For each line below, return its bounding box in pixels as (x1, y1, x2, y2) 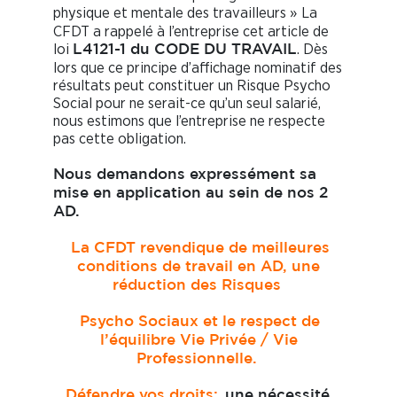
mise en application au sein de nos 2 (53, 187, 328, 201)
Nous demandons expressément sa (53, 168, 316, 183)
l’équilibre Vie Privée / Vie (99, 334, 298, 348)
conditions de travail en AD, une (77, 261, 320, 275)
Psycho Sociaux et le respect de (80, 315, 321, 330)
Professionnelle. (136, 353, 258, 367)
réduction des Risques (113, 279, 282, 293)
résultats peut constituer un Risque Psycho (53, 78, 331, 94)
